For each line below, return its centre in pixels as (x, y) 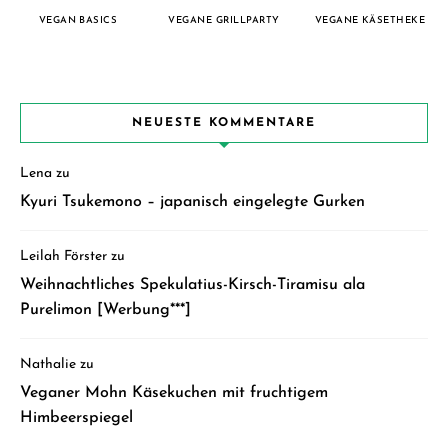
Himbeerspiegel (76, 417)
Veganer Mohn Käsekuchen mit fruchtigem (174, 392)
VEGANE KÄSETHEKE (370, 20)
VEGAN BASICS (78, 20)
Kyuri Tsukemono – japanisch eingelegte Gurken (192, 201)
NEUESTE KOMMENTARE (224, 122)
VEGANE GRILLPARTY (224, 20)
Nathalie (48, 364)
